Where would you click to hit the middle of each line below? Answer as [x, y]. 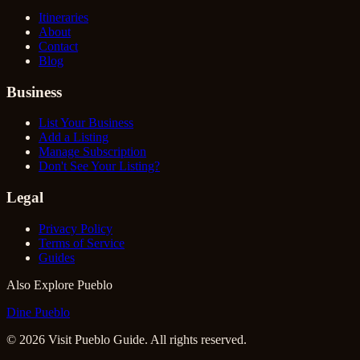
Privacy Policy [76, 228]
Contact [58, 46]
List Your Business [86, 123]
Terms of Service [82, 243]
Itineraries [63, 17]
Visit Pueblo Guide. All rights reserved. [146, 339]
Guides [57, 257]
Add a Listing [74, 137]
